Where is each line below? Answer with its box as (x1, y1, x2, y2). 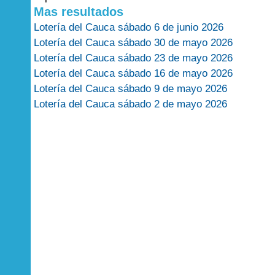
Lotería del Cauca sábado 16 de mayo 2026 (34, 68, 233, 79)
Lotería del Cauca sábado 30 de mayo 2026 (34, 37, 233, 48)
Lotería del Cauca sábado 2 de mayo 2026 (34, 98, 227, 110)
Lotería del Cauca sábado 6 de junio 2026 (34, 21, 223, 33)
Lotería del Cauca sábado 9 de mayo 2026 (34, 83, 227, 95)
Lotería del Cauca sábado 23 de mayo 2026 (34, 52, 233, 64)
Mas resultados (34, 5, 123, 18)
